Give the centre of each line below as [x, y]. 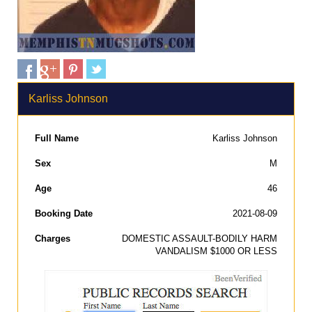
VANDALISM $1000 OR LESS [216, 251]
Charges [53, 239]
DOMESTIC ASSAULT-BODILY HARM [200, 239]
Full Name [57, 138]
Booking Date [64, 213]
